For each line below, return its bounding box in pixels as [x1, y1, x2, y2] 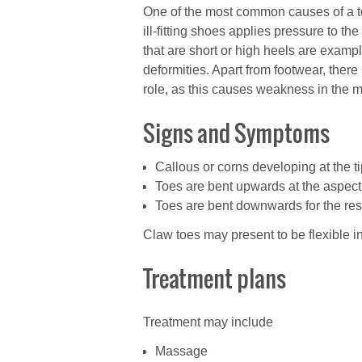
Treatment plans [143, 261, 286, 296]
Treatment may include [143, 314, 273, 329]
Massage [155, 343, 208, 358]
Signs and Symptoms [143, 116, 330, 150]
